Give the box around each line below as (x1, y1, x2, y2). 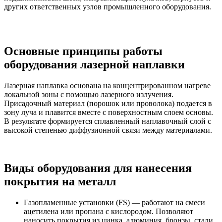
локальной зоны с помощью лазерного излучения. (4, 90, 173, 99)
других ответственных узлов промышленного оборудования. (4, 2, 211, 11)
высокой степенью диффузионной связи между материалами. (4, 126, 212, 135)
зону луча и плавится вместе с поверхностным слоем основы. (4, 108, 213, 117)
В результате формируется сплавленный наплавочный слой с (4, 117, 211, 126)
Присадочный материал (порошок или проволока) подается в (4, 99, 212, 108)
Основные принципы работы (4, 45, 163, 58)
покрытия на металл (4, 174, 116, 188)
